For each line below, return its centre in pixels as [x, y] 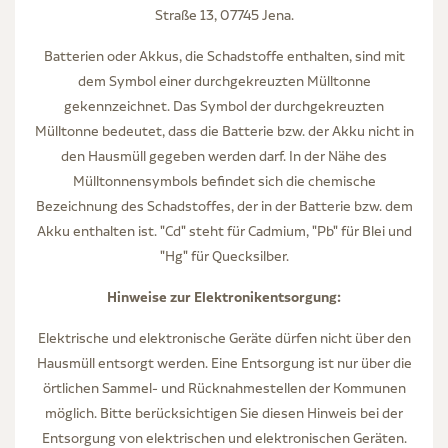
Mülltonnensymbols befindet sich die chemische [224, 180]
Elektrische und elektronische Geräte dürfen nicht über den [224, 337]
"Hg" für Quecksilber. [224, 255]
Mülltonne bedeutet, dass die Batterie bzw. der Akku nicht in [224, 130]
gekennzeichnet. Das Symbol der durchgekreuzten [224, 105]
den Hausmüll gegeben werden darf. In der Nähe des [224, 155]
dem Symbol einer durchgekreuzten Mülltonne [224, 80]
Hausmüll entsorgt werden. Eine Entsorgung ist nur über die [224, 362]
